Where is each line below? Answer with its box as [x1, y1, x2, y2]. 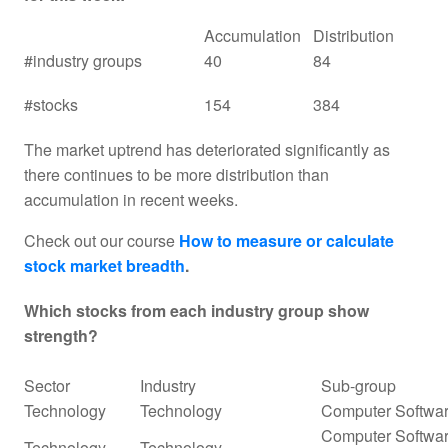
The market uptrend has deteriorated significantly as [24, 137, 390, 161]
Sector [24, 373, 70, 397]
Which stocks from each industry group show [24, 298, 369, 322]
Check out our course [24, 228, 179, 252]
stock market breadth [24, 253, 185, 277]
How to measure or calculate [179, 228, 394, 252]
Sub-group [321, 373, 396, 397]
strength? [24, 323, 98, 347]
